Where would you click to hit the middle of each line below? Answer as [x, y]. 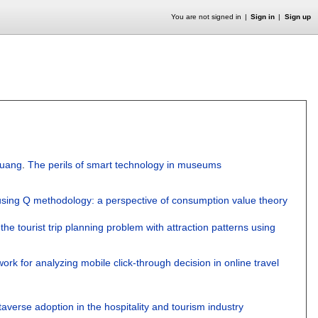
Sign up [297, 17]
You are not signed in [206, 17]
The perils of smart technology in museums [125, 164]
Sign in [263, 17]
